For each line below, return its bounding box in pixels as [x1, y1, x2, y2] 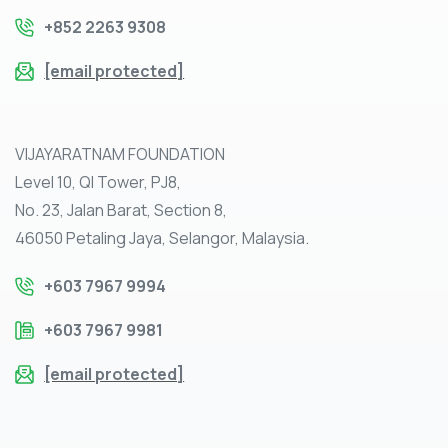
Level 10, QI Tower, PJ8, [15, 171, 181, 194]
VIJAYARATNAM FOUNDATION [15, 143, 225, 166]
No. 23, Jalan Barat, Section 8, [15, 199, 227, 222]
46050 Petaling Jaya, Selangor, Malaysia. [15, 227, 309, 250]
